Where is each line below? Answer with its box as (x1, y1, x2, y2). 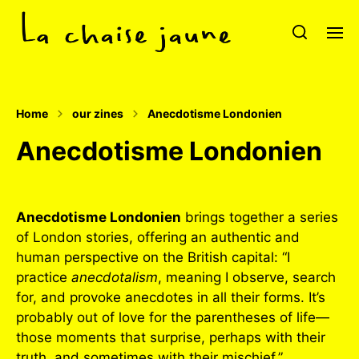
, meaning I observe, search (158, 269, 336, 285)
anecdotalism (71, 269, 158, 285)
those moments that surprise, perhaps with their (16, 329, 325, 345)
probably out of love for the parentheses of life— (16, 309, 329, 325)
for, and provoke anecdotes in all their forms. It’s (16, 289, 325, 305)
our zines (72, 107, 123, 120)
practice (16, 269, 71, 285)
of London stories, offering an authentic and (16, 229, 300, 245)
